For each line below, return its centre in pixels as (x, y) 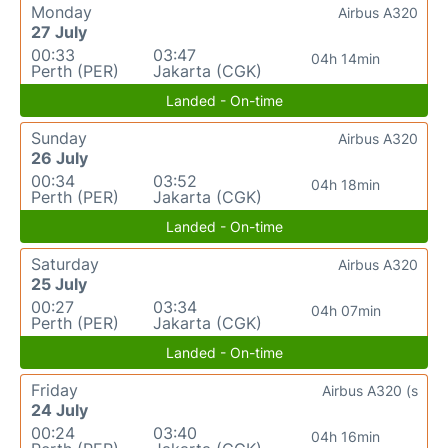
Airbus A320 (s (370, 391)
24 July (59, 410)
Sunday (59, 138)
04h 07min (345, 311)
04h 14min (346, 59)
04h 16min (346, 437)
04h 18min (346, 185)
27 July (59, 32)
